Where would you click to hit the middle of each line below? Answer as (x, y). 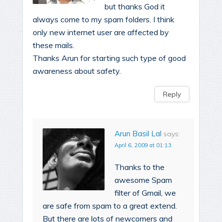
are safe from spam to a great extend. (110, 206)
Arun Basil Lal (138, 134)
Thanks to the (139, 167)
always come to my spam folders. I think (104, 20)
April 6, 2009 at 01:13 (143, 145)
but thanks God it (135, 7)
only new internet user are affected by (101, 32)
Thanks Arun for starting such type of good (109, 58)
